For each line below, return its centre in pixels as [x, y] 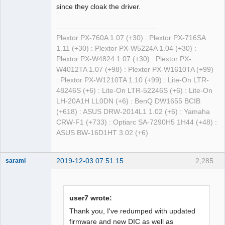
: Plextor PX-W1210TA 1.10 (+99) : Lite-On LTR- [133, 80]
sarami [16, 161]
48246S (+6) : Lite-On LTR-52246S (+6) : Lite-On [134, 90]
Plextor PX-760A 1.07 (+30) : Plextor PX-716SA [131, 38]
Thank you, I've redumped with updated [133, 211]
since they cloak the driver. [98, 7]
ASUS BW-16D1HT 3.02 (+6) [102, 133]
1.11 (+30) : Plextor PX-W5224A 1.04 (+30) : [126, 48]
